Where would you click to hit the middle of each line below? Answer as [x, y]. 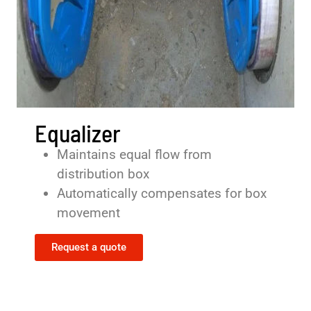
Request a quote [89, 247]
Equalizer [78, 133]
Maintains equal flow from [134, 154]
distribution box [103, 174]
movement [89, 213]
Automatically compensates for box [162, 193]
